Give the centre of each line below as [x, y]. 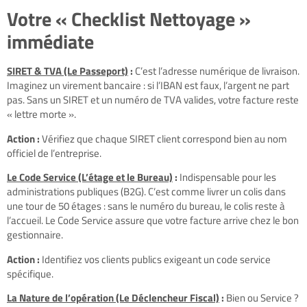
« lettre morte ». [41, 114]
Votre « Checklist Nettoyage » [129, 19]
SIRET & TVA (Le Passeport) [67, 71]
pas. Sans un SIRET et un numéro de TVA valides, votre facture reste [153, 100]
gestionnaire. [35, 235]
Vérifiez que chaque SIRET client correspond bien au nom [163, 138]
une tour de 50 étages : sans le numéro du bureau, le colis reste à [146, 206]
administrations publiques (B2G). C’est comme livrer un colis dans [146, 192]
